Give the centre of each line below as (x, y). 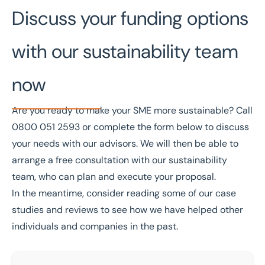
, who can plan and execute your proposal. (125, 177)
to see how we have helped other (171, 210)
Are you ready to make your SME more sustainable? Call (132, 110)
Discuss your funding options (130, 18)
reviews (82, 210)
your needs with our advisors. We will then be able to (125, 143)
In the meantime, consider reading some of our (114, 193)
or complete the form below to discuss (164, 127)
